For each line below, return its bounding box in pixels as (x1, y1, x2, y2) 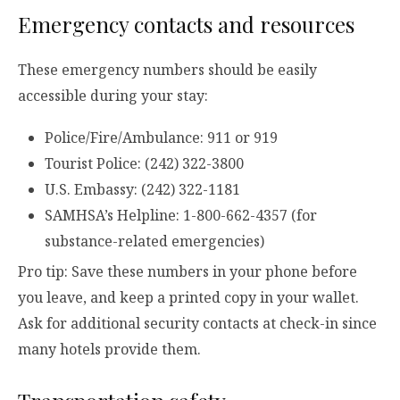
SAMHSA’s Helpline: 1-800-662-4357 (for (45, 205, 317, 226)
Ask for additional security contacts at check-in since (18, 313, 377, 334)
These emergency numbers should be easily (18, 60, 317, 80)
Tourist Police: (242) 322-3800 (45, 154, 244, 174)
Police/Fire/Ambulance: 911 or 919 (45, 128, 278, 148)
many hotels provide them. (18, 339, 201, 360)
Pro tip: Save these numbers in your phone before (18, 262, 357, 282)
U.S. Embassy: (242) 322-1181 (45, 179, 240, 200)
